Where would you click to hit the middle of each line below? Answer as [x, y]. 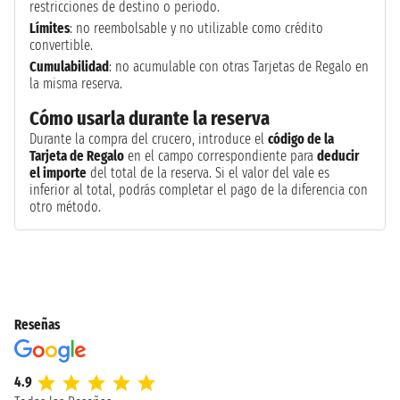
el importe [58, 172]
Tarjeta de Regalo [77, 155]
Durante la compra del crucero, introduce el [149, 138]
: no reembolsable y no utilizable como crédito [196, 28]
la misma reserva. [76, 83]
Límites [50, 28]
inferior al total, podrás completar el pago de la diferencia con [199, 189]
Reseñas [37, 324]
